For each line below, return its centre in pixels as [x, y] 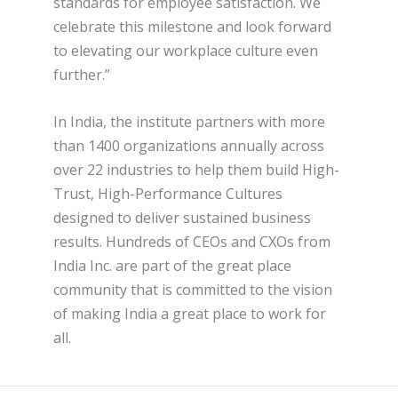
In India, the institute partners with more [189, 121]
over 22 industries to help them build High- [196, 169]
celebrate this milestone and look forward [192, 27]
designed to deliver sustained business [182, 217]
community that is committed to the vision [193, 289]
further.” [82, 75]
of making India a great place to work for [190, 313]
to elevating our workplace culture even [186, 51]
